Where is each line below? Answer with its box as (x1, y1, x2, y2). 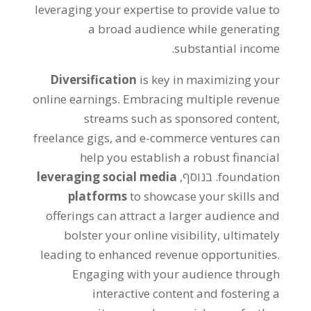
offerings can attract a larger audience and (46, 207, 280, 224)
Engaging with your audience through (72, 265, 280, 282)
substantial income (174, 40, 280, 56)
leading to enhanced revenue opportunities (40, 246, 278, 262)
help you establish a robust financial (80, 149, 280, 165)
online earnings (33, 90, 118, 107)
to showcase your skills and (130, 187, 280, 204)
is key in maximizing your (140, 71, 280, 87)
